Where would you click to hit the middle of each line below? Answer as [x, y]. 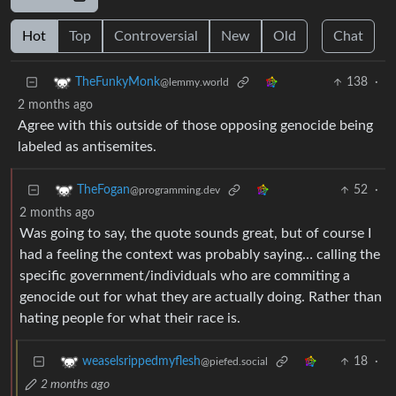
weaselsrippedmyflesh [141, 362]
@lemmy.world [194, 83]
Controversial [156, 37]
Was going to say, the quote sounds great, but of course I [195, 234]
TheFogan [103, 190]
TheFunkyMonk [118, 83]
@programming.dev [175, 190]
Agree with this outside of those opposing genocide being [195, 126]
